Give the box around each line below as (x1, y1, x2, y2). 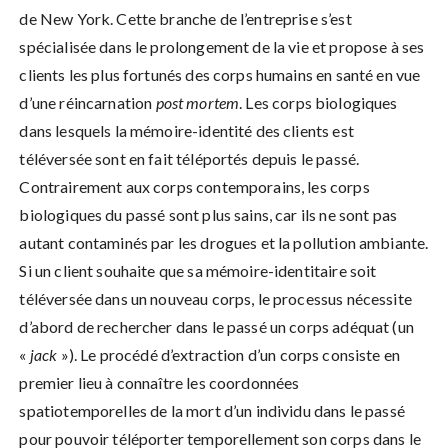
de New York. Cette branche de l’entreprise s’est (19, 9, 352, 29)
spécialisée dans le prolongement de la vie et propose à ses (19, 37, 425, 57)
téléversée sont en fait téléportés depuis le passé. (19, 149, 360, 169)
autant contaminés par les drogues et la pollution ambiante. (19, 233, 429, 253)
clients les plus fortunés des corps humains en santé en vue (19, 65, 421, 85)
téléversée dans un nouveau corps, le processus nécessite (19, 289, 412, 309)
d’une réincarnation (19, 93, 156, 113)
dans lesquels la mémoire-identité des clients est (19, 121, 354, 141)
